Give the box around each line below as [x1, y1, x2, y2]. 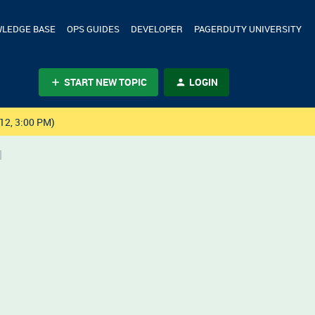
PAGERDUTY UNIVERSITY [194, 22, 302, 35]
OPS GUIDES [67, 22, 120, 35]
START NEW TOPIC [64, 75, 147, 89]
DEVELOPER [131, 22, 184, 35]
